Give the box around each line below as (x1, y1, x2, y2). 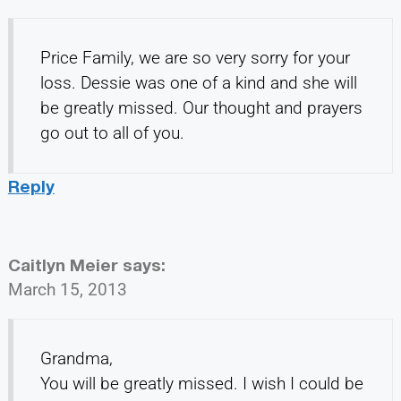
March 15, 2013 (7, 278, 127, 300)
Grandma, (39, 347, 113, 369)
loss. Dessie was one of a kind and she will (39, 72, 357, 93)
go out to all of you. (39, 122, 184, 143)
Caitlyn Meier (7, 253, 118, 275)
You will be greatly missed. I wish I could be (39, 372, 363, 394)
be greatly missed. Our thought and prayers (39, 97, 363, 118)
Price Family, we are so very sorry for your (39, 47, 350, 68)
